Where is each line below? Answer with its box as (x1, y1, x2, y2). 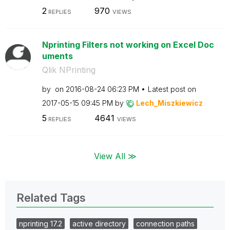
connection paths (136, 219, 195, 228)
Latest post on (147, 85, 196, 93)
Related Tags (16, 190, 86, 204)
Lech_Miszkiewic (136, 99, 199, 107)
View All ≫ (93, 150, 137, 161)
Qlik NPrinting (42, 65, 95, 75)
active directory (72, 219, 126, 228)
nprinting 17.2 (19, 219, 62, 228)
